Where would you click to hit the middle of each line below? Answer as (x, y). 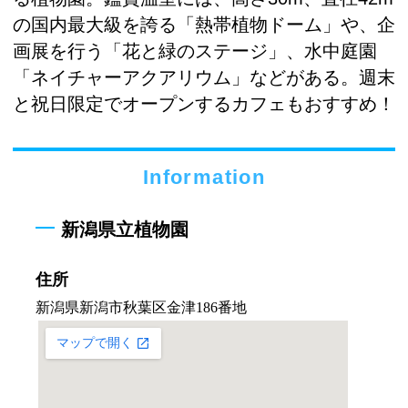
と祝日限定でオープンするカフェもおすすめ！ (204, 103)
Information (204, 178)
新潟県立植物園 (125, 229)
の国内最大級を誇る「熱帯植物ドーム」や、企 (204, 24)
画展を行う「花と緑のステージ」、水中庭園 (195, 51)
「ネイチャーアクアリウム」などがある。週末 (204, 77)
